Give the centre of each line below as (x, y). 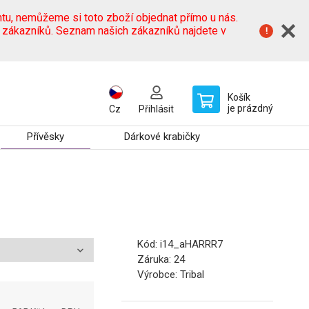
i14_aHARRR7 (191, 245)
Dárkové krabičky (162, 137)
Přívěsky (46, 137)
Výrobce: (159, 275)
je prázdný (250, 108)
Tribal (192, 275)
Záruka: (156, 260)
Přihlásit (156, 109)
